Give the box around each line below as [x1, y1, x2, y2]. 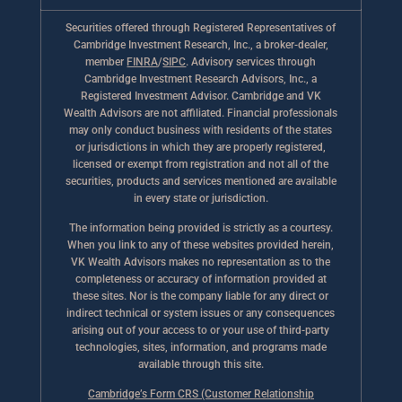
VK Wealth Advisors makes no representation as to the [71, 256, 331, 269]
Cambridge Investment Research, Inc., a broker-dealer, [73, 39, 328, 52]
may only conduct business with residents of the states [69, 124, 333, 137]
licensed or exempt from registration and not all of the [73, 158, 329, 171]
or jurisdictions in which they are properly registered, [75, 141, 327, 154]
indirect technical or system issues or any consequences [66, 307, 336, 320]
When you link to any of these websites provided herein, [67, 239, 335, 252]
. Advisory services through [186, 56, 317, 69]
